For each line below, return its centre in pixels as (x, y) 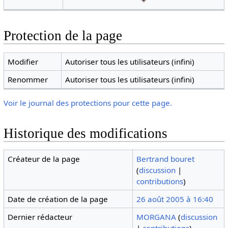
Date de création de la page (58, 199)
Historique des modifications (85, 133)
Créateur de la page (44, 159)
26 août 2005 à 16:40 (175, 199)
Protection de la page (63, 36)
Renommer (28, 79)
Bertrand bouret (166, 159)
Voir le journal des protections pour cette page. (88, 103)
